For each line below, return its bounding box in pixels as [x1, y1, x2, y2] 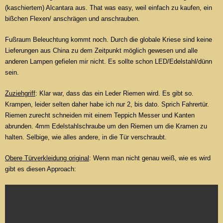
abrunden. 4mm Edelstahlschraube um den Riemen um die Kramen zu [5, 122, 207, 130]
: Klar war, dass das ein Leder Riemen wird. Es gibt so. [35, 90, 194, 98]
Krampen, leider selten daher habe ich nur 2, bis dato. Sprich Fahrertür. [5, 101, 209, 109]
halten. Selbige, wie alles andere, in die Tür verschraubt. [5, 133, 167, 141]
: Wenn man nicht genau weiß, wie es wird [89, 154, 211, 162]
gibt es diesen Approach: [5, 165, 76, 173]
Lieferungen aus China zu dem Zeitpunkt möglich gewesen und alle [5, 47, 198, 55]
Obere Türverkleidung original [5, 154, 89, 162]
